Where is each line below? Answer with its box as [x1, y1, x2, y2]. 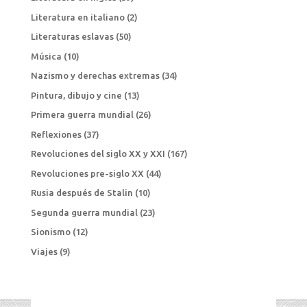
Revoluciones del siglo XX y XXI [30, 149, 165, 158]
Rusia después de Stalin [30, 188, 133, 197]
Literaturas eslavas [30, 32, 114, 41]
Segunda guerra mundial [30, 207, 138, 217]
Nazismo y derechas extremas [30, 71, 160, 80]
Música [30, 51, 62, 61]
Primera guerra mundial [30, 110, 134, 119]
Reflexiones [30, 129, 82, 139]
